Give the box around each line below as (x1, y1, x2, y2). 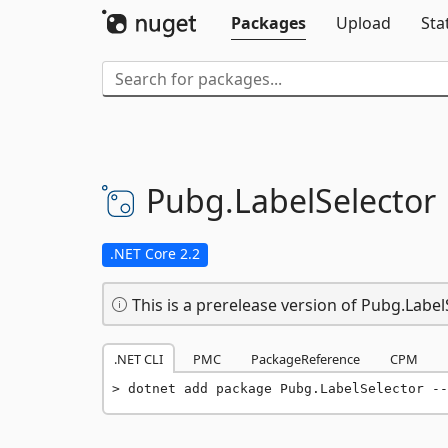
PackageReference (251, 350, 360, 368)
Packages (231, 12, 306, 34)
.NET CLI (114, 350, 163, 368)
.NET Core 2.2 (110, 244, 200, 263)
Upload (336, 12, 391, 34)
